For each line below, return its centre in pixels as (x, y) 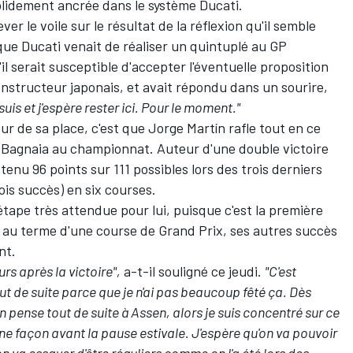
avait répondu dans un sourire (233, 86)
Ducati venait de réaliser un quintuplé (135, 45)
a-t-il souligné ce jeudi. (193, 271)
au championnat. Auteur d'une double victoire (189, 148)
